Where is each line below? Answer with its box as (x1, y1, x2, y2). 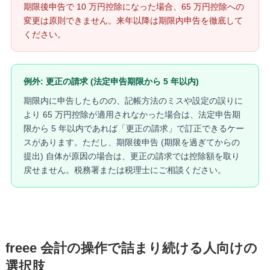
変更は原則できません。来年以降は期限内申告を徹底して (23, 16, 243, 25)
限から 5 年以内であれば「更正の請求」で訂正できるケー (23, 124, 244, 133)
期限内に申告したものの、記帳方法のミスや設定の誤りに (23, 96, 243, 105)
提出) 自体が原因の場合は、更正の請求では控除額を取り (23, 151, 240, 161)
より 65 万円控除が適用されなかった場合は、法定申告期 (23, 110, 240, 119)
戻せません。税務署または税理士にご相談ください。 (23, 165, 226, 175)
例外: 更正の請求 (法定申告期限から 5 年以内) (23, 77, 199, 86)
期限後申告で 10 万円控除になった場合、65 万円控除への (23, 2, 244, 11)
